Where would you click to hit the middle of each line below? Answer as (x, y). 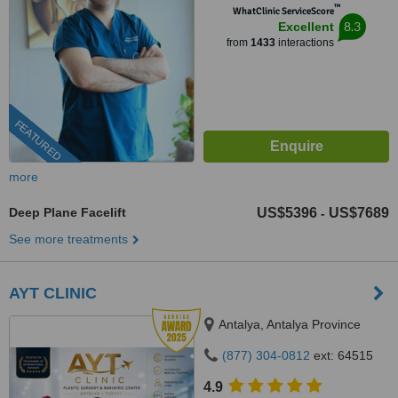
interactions (305, 43)
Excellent (306, 27)
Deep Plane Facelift (68, 212)
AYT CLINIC (53, 293)
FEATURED (38, 141)
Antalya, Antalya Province (290, 324)
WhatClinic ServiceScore (283, 11)
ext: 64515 (342, 355)
